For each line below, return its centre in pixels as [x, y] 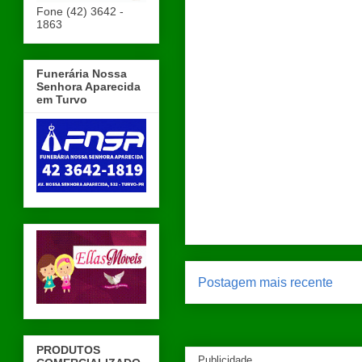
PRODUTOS [68, 349]
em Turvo [62, 100]
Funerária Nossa [82, 74]
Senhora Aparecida [88, 87]
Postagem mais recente [265, 282]
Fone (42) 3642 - [80, 11]
